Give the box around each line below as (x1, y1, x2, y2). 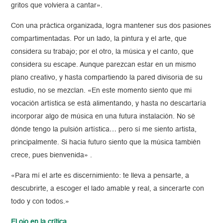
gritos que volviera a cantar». (11, 2, 103, 9)
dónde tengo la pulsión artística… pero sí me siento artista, (11, 126, 197, 133)
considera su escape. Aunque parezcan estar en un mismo (11, 61, 197, 69)
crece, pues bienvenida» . (11, 152, 93, 159)
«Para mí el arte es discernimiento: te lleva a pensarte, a (11, 172, 190, 180)
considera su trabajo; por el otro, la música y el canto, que (11, 48, 194, 56)
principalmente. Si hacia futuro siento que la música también (11, 139, 201, 146)
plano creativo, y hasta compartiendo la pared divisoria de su (11, 74, 203, 82)
